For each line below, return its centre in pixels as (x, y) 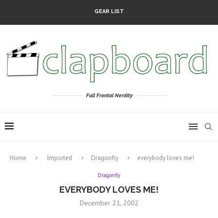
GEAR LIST (109, 11)
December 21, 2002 (109, 203)
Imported (60, 158)
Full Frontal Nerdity (109, 95)
